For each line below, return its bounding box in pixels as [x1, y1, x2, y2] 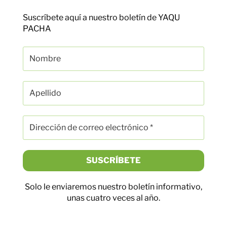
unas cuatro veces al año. [67, 193, 160, 203]
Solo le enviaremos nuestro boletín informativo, [25, 182, 202, 192]
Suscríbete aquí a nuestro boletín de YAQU [23, 13, 180, 23]
